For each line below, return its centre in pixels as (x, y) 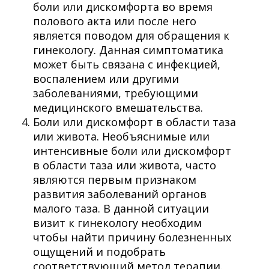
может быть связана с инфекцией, (127, 64)
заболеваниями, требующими (116, 93)
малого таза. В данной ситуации (121, 208)
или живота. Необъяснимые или (121, 136)
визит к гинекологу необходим (117, 222)
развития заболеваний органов (120, 194)
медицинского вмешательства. (118, 107)
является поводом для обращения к (131, 35)
